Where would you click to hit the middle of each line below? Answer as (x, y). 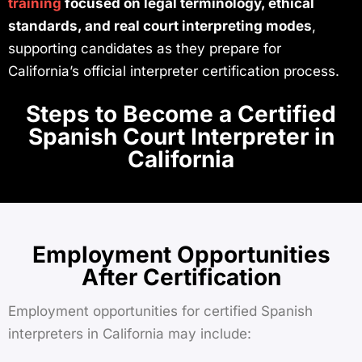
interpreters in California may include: (130, 334)
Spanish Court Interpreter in (181, 136)
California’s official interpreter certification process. (174, 72)
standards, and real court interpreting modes (160, 26)
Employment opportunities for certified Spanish (160, 311)
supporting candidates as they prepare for (145, 49)
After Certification (181, 277)
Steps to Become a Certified (181, 114)
